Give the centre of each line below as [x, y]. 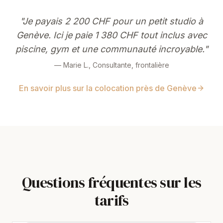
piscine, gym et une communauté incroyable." [111, 49]
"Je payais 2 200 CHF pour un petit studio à [111, 21]
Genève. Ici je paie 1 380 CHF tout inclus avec [111, 35]
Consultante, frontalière [131, 65]
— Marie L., [73, 65]
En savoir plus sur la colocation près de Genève [108, 88]
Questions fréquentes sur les [111, 182]
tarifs [111, 200]
